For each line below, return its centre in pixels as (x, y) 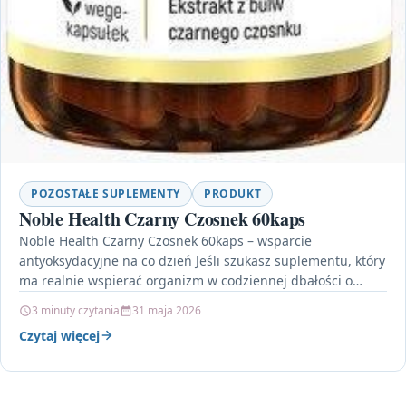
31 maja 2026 (167, 310)
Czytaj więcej (59, 335)
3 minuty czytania (76, 310)
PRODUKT (233, 193)
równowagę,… (61, 300)
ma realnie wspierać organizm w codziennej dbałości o (186, 280)
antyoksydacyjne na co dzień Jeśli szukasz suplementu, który (202, 260)
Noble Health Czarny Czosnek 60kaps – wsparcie (165, 240)
